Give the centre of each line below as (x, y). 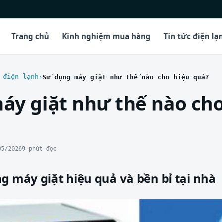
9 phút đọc (39, 149)
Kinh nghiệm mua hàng (107, 36)
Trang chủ (30, 36)
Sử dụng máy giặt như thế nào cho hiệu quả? (126, 77)
